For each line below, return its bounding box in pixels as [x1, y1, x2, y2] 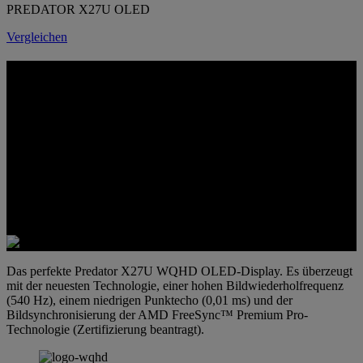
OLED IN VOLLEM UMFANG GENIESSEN [6, 98, 253, 113]
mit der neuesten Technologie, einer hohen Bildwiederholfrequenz [6, 278, 344, 293]
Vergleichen [6, 29, 67, 44]
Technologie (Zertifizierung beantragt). [6, 322, 204, 336]
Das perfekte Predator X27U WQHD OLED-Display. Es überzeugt [6, 263, 352, 278]
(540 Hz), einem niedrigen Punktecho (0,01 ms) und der [6, 293, 293, 307]
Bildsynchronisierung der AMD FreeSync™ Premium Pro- [6, 307, 308, 322]
